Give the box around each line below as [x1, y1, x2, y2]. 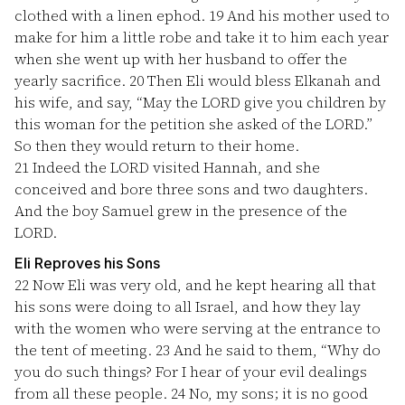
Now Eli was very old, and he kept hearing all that [29, 275, 376, 295]
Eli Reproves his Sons [14, 254, 160, 272]
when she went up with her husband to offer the [14, 49, 347, 69]
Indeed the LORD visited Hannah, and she [29, 157, 320, 177]
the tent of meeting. [14, 340, 155, 360]
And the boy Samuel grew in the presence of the [14, 201, 347, 221]
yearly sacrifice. [14, 71, 129, 90]
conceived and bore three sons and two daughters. [14, 179, 368, 199]
